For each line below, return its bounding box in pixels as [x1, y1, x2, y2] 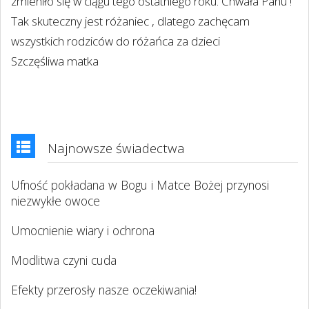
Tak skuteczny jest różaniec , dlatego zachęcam [11, 13, 250, 29]
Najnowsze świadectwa [48, 139, 185, 157]
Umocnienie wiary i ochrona [11, 221, 154, 239]
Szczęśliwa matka [11, 53, 99, 69]
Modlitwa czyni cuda [11, 251, 117, 268]
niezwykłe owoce [11, 192, 100, 209]
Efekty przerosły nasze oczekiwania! [11, 281, 197, 298]
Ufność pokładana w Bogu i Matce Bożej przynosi [11, 176, 269, 193]
